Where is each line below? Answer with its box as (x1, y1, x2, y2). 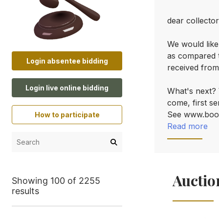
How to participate (34, 110, 100, 119)
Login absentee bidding (26, 57, 108, 66)
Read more (167, 121, 208, 131)
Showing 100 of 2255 (12, 175, 100, 186)
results (12, 186, 39, 197)
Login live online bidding (25, 84, 109, 92)
